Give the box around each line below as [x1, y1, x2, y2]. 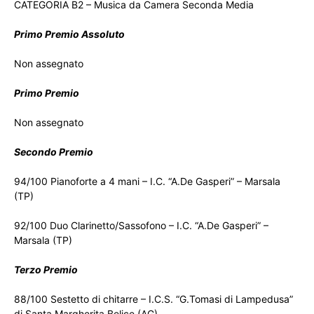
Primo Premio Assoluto [14, 28, 125, 41]
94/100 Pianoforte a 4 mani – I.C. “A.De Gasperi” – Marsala [14, 175, 280, 188]
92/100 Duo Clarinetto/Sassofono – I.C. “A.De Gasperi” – [14, 219, 268, 232]
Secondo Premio [14, 146, 93, 158]
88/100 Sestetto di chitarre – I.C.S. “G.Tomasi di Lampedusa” [14, 293, 293, 306]
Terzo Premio [14, 264, 78, 276]
